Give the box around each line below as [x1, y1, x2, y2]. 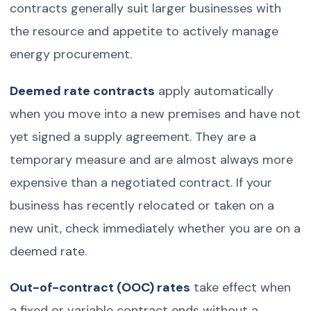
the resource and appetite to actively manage [10, 23, 279, 40]
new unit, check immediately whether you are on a [10, 219, 301, 237]
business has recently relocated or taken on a [10, 196, 275, 214]
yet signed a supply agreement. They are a [10, 128, 257, 145]
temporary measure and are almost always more [10, 151, 294, 168]
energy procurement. [10, 46, 133, 63]
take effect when [190, 279, 292, 296]
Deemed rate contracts [10, 82, 155, 99]
